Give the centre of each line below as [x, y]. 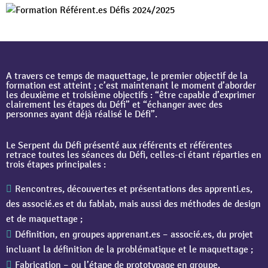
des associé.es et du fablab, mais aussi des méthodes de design [133, 204]
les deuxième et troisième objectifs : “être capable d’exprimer [131, 95]
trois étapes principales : [56, 165]
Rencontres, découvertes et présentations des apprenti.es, [134, 189]
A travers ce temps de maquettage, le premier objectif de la [127, 76]
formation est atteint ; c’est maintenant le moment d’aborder [131, 86]
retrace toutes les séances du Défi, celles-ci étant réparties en [134, 155]
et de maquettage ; [44, 219]
